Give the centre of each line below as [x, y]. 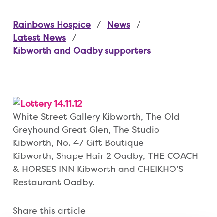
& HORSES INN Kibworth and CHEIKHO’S [98, 169]
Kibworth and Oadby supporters [82, 51]
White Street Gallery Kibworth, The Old [96, 117]
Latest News [39, 38]
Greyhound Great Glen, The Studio [86, 130]
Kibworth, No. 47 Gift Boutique [78, 143]
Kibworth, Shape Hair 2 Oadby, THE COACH [105, 156]
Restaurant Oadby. [54, 182]
